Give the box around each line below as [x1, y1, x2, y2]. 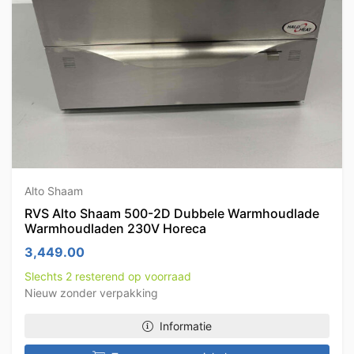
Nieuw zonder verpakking [24, 286, 158, 299]
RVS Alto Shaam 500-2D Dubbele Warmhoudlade [24, 205, 319, 221]
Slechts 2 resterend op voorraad [24, 269, 191, 283]
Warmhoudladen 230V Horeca [24, 220, 206, 236]
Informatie [160, 319, 212, 333]
